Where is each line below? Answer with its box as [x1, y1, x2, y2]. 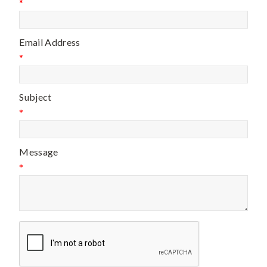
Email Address [19, 36, 80, 48]
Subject [19, 91, 52, 103]
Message [19, 146, 58, 157]
